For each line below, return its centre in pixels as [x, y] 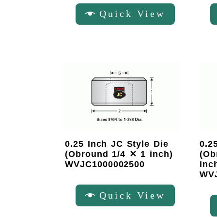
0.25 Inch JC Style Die [117, 144]
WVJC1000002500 [105, 164]
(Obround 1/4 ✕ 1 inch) [119, 154]
